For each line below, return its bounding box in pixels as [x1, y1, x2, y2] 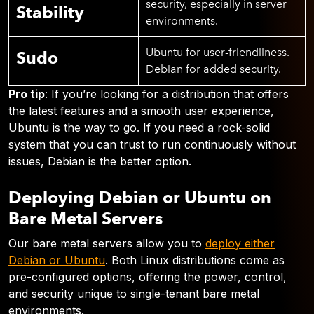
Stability [16, 2, 84, 22]
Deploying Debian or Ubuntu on [8, 187, 271, 207]
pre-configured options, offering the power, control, [8, 270, 287, 284]
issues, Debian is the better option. [8, 154, 191, 168]
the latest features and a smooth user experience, [8, 104, 274, 118]
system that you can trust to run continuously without [8, 137, 296, 151]
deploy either [205, 236, 275, 250]
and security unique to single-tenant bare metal [8, 287, 259, 301]
